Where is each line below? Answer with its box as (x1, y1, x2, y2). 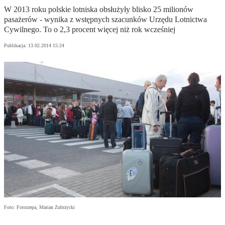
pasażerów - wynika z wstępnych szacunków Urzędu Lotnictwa (4, 15, 207, 24)
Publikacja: (4, 43, 28, 49)
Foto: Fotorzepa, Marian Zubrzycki (4, 204, 75, 210)
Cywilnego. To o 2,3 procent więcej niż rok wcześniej (4, 25, 175, 34)
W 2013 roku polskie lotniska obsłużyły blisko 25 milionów (4, 5, 193, 14)
